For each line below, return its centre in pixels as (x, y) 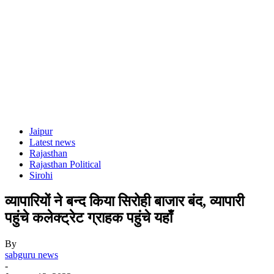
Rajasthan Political (65, 164)
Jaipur (41, 131)
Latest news (52, 142)
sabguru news (31, 254)
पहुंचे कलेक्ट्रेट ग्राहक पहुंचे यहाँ (89, 217)
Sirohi (41, 175)
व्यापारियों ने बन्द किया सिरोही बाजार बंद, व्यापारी (124, 201)
